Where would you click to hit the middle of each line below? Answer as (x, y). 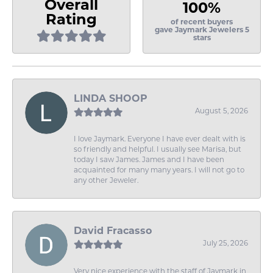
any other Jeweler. (106, 181)
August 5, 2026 (222, 111)
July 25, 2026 (225, 243)
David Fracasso (113, 231)
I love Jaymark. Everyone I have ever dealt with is (160, 139)
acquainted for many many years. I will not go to (159, 170)
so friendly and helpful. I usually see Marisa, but (158, 150)
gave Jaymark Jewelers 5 (202, 30)
